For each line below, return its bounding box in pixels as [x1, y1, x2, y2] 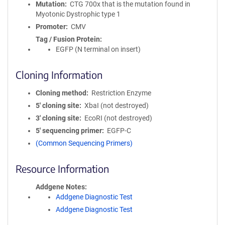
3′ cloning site [36, 114, 79, 122]
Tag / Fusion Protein [36, 35, 100, 43]
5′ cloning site [36, 101, 79, 109]
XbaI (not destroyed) [84, 101, 149, 109]
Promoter [36, 23, 66, 31]
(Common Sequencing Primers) [36, 139, 133, 147]
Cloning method [36, 89, 86, 97]
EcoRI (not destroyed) [84, 114, 152, 122]
